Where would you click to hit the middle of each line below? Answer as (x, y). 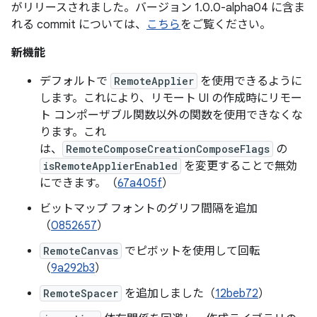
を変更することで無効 (239, 166)
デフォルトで (75, 81)
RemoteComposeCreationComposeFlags (168, 149)
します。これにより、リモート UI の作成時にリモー (171, 98)
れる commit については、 (79, 25)
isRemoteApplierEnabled (110, 166)
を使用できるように (250, 81)
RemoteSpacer (81, 293)
